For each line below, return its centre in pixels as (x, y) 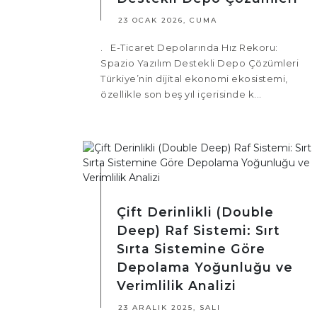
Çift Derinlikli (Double (195, 212)
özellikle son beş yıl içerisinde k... (181, 94)
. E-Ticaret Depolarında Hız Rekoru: (189, 48)
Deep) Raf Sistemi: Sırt (198, 231)
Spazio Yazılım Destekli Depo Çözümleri (200, 63)
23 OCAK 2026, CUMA (168, 21)
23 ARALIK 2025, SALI (169, 308)
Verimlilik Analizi (177, 286)
